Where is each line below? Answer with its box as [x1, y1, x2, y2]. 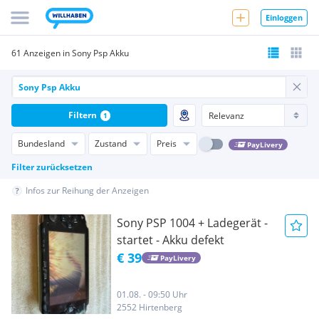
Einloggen [266, 11, 303, 23]
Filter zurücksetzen [11, 161, 93, 173]
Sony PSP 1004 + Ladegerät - [117, 215, 268, 231]
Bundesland [18, 137, 65, 150]
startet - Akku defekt [117, 232, 224, 248]
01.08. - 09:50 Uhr [117, 288, 187, 300]
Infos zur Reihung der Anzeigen [26, 184, 149, 197]
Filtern [68, 109, 97, 121]
